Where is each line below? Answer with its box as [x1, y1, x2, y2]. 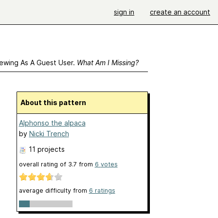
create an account [150, 8, 210, 16]
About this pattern [25, 98, 86, 107]
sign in [114, 8, 134, 16]
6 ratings [89, 187, 115, 195]
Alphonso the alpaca [18, 119, 86, 127]
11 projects [28, 145, 65, 153]
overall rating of [18, 161, 68, 168]
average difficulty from [18, 187, 89, 195]
